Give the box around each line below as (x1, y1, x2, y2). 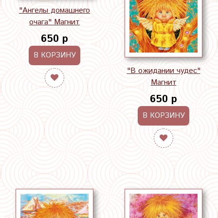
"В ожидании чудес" (127, 65, 200, 77)
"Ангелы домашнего (19, 5, 90, 17)
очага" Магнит (29, 17, 80, 28)
